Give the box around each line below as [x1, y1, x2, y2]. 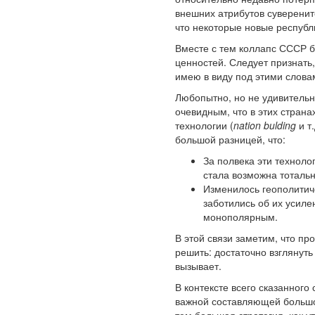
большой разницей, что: [175, 132, 285, 147]
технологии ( [175, 118, 233, 133]
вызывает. [175, 259, 221, 274]
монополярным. [203, 210, 278, 224]
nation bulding [233, 118, 296, 133]
